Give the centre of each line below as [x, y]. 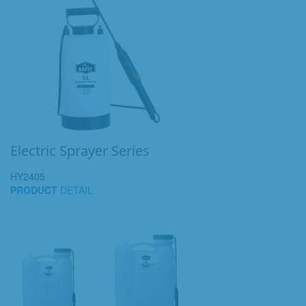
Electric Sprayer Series [80, 151]
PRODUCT [34, 190]
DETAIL [75, 190]
